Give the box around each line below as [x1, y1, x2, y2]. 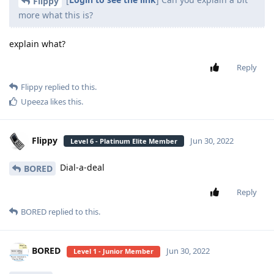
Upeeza [21, 95, 48, 107]
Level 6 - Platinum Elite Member [70, 136, 177, 146]
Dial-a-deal [57, 161, 105, 173]
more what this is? [18, 9, 93, 21]
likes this [48, 95, 81, 107]
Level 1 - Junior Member [73, 246, 154, 256]
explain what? [9, 37, 65, 50]
